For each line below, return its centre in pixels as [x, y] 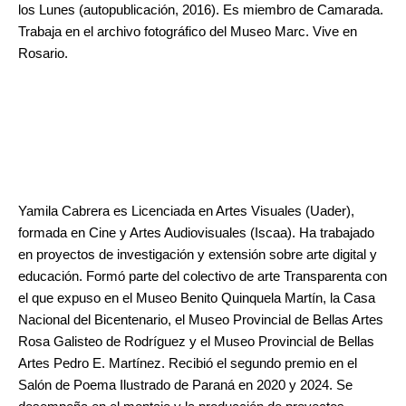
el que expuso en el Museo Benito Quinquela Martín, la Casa [197, 298]
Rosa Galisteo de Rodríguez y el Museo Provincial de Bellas [196, 341]
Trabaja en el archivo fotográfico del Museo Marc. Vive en [188, 31]
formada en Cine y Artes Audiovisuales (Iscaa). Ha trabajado [196, 232]
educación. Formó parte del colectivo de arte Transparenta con [203, 276]
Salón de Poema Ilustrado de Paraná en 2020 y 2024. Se [185, 385]
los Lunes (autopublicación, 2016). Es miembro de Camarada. [201, 10]
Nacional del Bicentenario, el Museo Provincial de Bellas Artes [201, 319]
